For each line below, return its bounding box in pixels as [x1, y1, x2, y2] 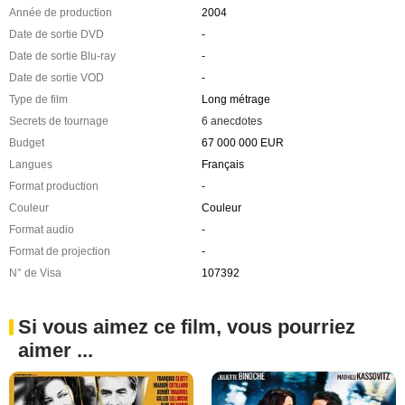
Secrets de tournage [9, 115, 108, 128]
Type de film [9, 93, 68, 107]
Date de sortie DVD [9, 28, 104, 42]
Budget [9, 137, 44, 150]
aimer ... [18, 339, 93, 363]
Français [201, 158, 244, 172]
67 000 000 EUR [201, 137, 284, 150]
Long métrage [201, 93, 270, 107]
